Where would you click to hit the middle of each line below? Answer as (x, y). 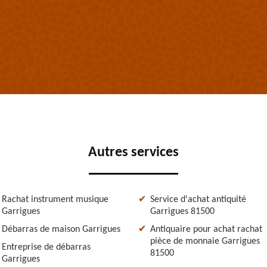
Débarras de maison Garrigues (61, 229)
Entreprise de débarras (46, 247)
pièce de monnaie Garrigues (205, 241)
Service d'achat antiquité (198, 199)
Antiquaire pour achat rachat (206, 229)
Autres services (133, 152)
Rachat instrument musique (55, 199)
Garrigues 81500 (182, 211)
